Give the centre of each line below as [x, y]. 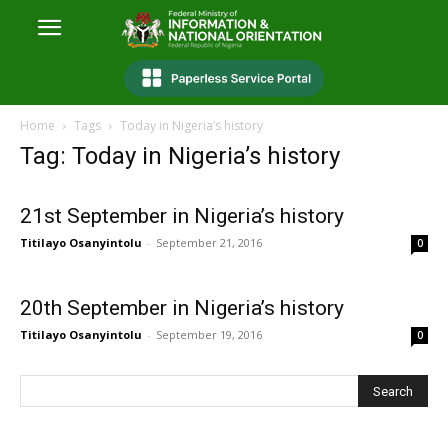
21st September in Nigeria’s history [182, 216]
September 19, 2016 [209, 335]
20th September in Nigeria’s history [182, 308]
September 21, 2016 [209, 243]
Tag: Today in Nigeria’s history [180, 156]
